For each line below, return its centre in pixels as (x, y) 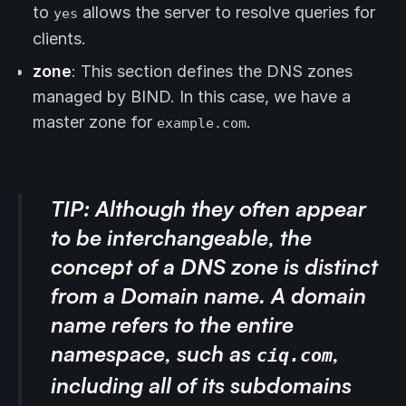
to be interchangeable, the (181, 238)
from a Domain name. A (171, 296)
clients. (59, 39)
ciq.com (295, 356)
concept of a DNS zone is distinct (214, 267)
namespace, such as (154, 354)
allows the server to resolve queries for (227, 13)
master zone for (95, 122)
